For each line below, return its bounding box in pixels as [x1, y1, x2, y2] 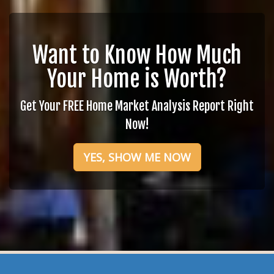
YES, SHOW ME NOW [83, 150, 191, 165]
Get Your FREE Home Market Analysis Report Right [20, 98, 254, 114]
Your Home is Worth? [47, 65, 227, 93]
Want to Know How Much [32, 42, 242, 69]
